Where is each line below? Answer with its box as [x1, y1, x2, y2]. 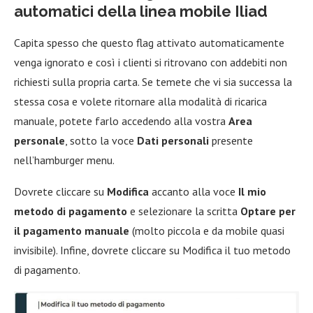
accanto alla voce [152, 184, 238, 198]
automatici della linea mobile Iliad [14, 1, 268, 20]
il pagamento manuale [14, 223, 129, 238]
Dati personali [137, 133, 209, 147]
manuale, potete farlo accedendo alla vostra [14, 113, 228, 128]
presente [209, 133, 253, 147]
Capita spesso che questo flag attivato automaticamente [14, 35, 284, 50]
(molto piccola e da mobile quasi [129, 223, 284, 238]
